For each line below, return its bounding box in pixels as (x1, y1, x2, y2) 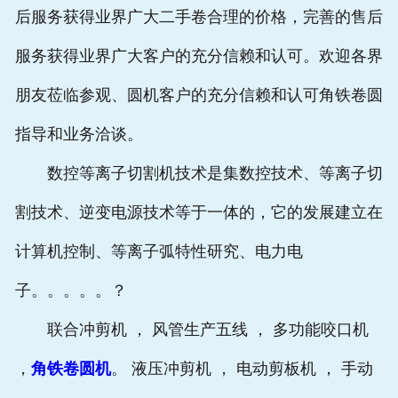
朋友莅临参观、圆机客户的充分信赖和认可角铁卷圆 (14, 86, 383, 105)
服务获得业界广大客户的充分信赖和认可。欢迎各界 (14, 47, 383, 66)
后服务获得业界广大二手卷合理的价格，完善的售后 (14, 8, 383, 27)
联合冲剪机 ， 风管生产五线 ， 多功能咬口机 (14, 321, 369, 339)
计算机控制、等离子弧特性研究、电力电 (14, 243, 303, 261)
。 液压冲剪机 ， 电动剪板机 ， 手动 (110, 360, 373, 378)
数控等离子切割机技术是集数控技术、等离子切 (14, 164, 383, 183)
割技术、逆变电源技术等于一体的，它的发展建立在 (14, 203, 383, 222)
